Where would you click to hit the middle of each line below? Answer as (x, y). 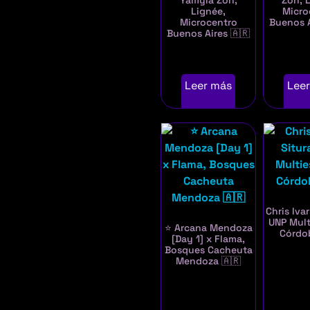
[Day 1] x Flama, (209, 239)
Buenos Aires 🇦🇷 (209, 34)
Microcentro (208, 22)
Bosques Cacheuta (208, 250)
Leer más (209, 86)
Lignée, (209, 11)
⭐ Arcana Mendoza (208, 228)
